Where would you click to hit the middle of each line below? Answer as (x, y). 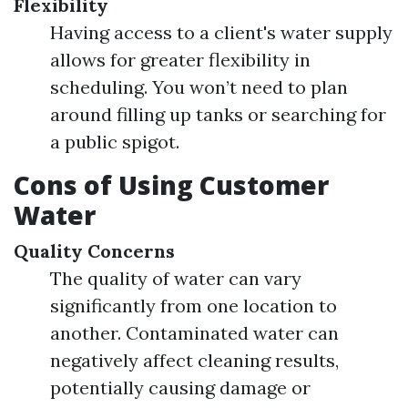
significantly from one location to (194, 306)
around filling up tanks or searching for (218, 114)
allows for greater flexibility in (180, 60)
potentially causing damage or (180, 388)
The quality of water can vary (176, 278)
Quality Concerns (94, 251)
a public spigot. (115, 142)
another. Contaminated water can (194, 333)
